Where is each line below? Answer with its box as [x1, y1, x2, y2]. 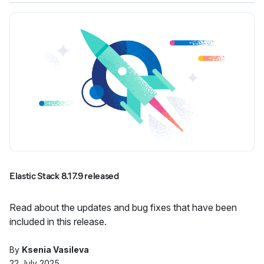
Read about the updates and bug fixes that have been [9, 202, 237, 213]
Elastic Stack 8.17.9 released [9, 170, 119, 181]
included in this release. [9, 216, 107, 227]
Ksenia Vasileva [22, 245, 89, 255]
